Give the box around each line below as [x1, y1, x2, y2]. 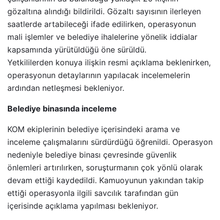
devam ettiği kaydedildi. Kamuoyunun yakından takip [7, 175, 204, 186]
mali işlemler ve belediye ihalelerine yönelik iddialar [7, 32, 197, 42]
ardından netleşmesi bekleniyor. [7, 83, 124, 93]
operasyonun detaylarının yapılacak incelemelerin [7, 70, 190, 81]
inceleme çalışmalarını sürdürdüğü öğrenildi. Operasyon [7, 137, 213, 147]
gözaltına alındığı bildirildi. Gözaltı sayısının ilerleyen [7, 6, 201, 17]
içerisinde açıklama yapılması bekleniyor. [7, 201, 158, 211]
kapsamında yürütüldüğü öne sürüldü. [7, 45, 146, 55]
